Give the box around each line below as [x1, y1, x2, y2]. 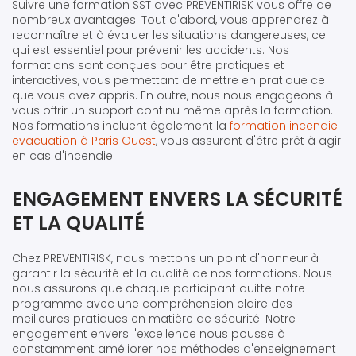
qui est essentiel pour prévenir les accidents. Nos [12, 41, 289, 58]
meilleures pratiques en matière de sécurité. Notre [12, 310, 296, 327]
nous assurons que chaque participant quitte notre [12, 280, 305, 296]
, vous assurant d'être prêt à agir [156, 132, 341, 149]
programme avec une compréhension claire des [12, 295, 292, 311]
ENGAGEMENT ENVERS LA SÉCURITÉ [12, 185, 342, 212]
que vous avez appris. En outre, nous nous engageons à [12, 87, 333, 103]
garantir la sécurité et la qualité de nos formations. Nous [12, 265, 332, 281]
